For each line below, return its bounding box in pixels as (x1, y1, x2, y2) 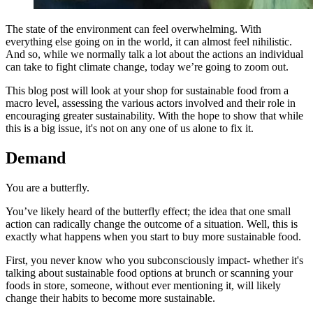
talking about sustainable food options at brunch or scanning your (6, 266, 293, 279)
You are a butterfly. (6, 181, 89, 194)
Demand (6, 148, 66, 167)
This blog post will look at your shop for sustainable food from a (6, 85, 289, 97)
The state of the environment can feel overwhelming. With (6, 23, 261, 36)
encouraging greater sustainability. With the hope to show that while (6, 110, 303, 122)
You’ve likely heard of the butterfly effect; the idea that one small (6, 205, 291, 217)
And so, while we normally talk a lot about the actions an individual (6, 48, 303, 61)
